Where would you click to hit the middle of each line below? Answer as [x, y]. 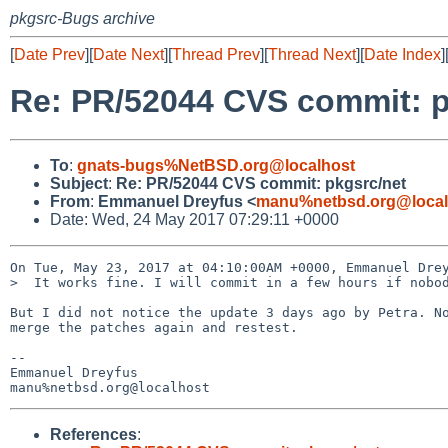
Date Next [128, 54]
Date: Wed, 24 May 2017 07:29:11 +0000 [194, 219]
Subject [79, 183]
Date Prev [49, 54]
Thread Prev [216, 54]
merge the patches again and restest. [154, 327]
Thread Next [312, 54]
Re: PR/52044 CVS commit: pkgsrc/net [261, 183]
